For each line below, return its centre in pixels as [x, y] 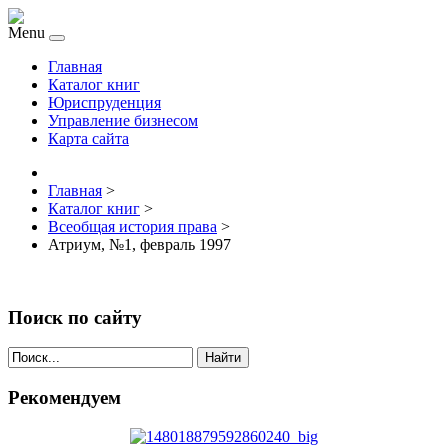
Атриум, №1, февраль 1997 [139, 244]
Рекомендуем [64, 398]
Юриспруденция [104, 102]
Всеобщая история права [132, 226]
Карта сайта [88, 138]
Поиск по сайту [75, 317]
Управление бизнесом [123, 120]
